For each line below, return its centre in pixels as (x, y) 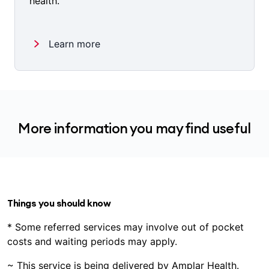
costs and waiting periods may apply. (92, 242)
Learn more (74, 44)
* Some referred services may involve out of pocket (125, 227)
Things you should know (59, 203)
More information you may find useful (134, 128)
